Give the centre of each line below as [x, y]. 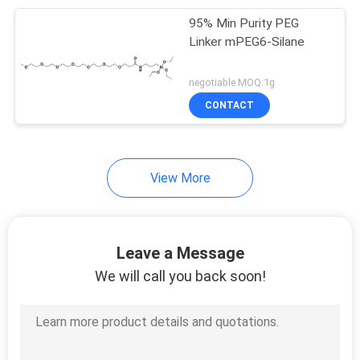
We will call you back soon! [180, 276]
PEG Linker [117, 78]
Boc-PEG [104, 251]
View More [180, 178]
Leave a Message [180, 254]
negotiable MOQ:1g [232, 82]
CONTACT [230, 105]
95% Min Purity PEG [244, 24]
